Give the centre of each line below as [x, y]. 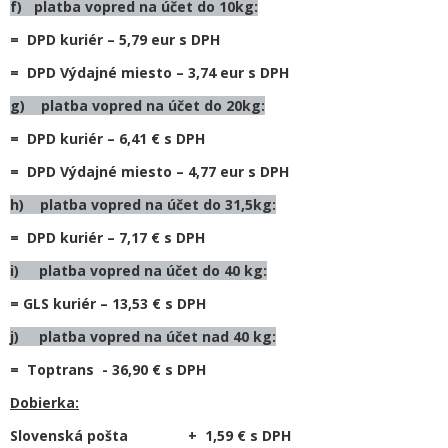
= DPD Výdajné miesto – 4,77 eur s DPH [149, 171]
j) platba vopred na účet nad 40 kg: [143, 336]
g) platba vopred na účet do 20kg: [137, 105]
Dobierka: [44, 402]
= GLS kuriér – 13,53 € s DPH [108, 303]
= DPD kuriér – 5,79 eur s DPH [115, 39]
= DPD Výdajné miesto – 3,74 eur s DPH [149, 72]
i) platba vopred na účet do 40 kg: [138, 270]
